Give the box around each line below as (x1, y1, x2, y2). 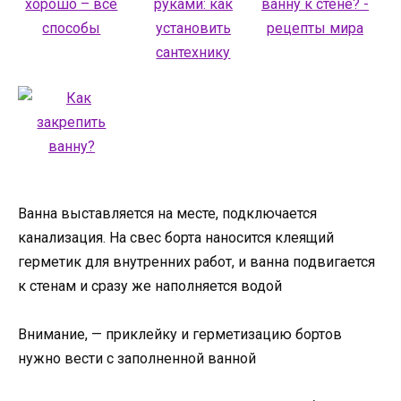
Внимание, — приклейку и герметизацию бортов (18, 326, 342, 343)
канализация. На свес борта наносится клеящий (18, 228, 334, 246)
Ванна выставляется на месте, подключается (18, 204, 317, 222)
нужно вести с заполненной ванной (18, 350, 256, 367)
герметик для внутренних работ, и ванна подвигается (18, 252, 375, 270)
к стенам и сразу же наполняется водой (18, 277, 282, 294)
